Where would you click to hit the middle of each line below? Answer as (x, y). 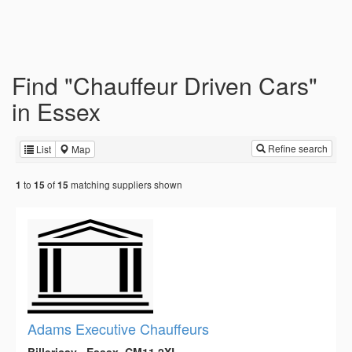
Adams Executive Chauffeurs (118, 329)
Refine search (297, 148)
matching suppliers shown (125, 185)
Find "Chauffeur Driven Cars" (165, 85)
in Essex (56, 111)
